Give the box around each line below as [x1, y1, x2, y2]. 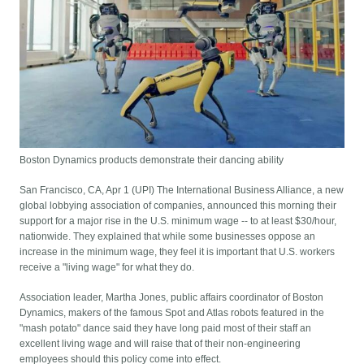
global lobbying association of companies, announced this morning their [19, 200, 337, 212]
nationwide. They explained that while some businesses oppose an [19, 231, 316, 243]
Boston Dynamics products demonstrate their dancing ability [19, 154, 284, 167]
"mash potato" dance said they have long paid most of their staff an [19, 323, 312, 335]
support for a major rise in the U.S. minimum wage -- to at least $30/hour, [19, 215, 337, 227]
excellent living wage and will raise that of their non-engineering [19, 338, 301, 350]
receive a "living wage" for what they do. [19, 262, 195, 274]
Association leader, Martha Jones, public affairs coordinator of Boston [19, 292, 324, 304]
